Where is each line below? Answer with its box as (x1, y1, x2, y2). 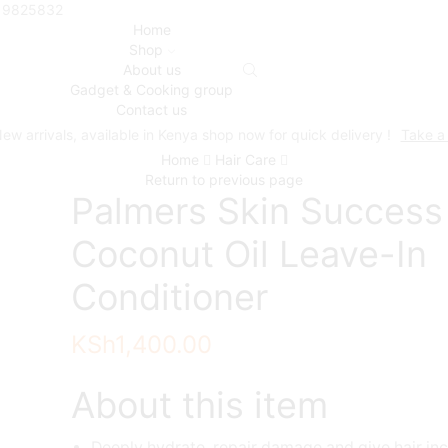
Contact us (116, 101, 188, 118)
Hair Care (214, 151, 276, 168)
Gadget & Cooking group (70, 81, 234, 98)
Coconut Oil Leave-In (71, 232, 427, 276)
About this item (71, 383, 328, 428)
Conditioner (71, 275, 268, 319)
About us (122, 61, 181, 78)
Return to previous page (145, 171, 303, 188)
